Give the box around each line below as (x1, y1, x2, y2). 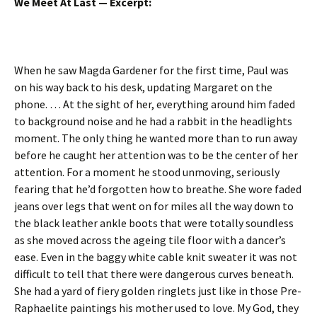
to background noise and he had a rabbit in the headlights (14, 114, 292, 128)
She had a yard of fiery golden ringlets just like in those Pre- (14, 284, 301, 298)
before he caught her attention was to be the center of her (14, 148, 298, 162)
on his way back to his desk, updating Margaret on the (14, 80, 272, 94)
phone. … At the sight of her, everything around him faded (14, 97, 295, 111)
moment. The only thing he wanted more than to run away (14, 131, 297, 145)
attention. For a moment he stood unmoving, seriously (14, 165, 279, 179)
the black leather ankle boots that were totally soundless (14, 216, 294, 230)
